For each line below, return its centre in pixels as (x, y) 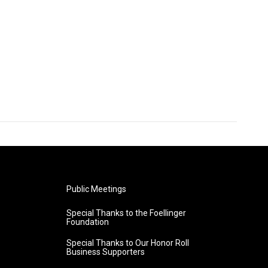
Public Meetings (96, 189)
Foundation (87, 222)
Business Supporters (105, 252)
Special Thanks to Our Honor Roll (127, 243)
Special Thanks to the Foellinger (126, 213)
